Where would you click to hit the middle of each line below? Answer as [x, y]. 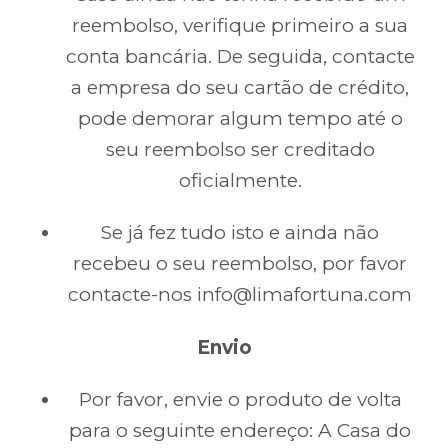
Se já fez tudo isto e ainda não [240, 233]
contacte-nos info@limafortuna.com [240, 295]
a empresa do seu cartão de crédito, [240, 87]
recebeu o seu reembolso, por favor [240, 264]
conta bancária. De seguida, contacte [240, 56]
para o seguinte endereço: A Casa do [240, 431]
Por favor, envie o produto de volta [240, 400]
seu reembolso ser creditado [240, 149]
